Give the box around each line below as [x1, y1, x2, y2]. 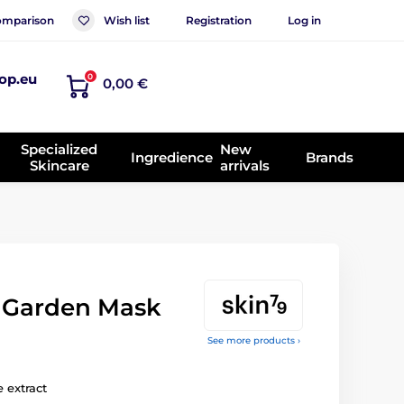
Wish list [104, 13, 150, 27]
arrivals [220, 156, 271, 174]
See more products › [207, 335, 300, 346]
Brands [305, 148, 353, 166]
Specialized [21, 140, 97, 158]
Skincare [29, 156, 89, 174]
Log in [288, 13, 321, 27]
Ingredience [131, 148, 214, 166]
